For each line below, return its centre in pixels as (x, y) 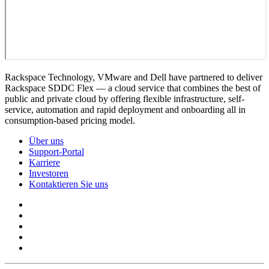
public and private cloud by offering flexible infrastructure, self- (125, 98)
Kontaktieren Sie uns (68, 184)
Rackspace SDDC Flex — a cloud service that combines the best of (133, 88)
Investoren (49, 173)
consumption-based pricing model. (70, 120)
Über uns (46, 141)
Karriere (44, 162)
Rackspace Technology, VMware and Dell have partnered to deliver (134, 77)
